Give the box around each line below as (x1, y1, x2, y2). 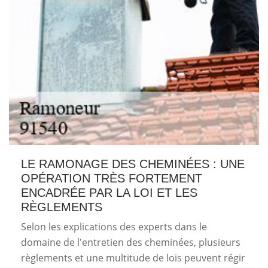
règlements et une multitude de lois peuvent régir (21, 251, 245, 264)
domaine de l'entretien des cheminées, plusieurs (21, 235, 240, 249)
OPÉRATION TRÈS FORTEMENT (21, 171, 202, 185)
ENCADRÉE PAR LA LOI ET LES (21, 185, 197, 199)
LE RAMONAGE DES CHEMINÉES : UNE (21, 157, 245, 170)
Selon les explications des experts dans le (21, 220, 207, 233)
